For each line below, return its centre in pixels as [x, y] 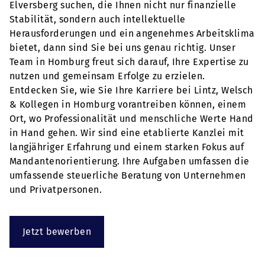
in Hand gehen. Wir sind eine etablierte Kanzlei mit [127, 133]
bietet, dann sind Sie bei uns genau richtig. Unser [123, 48]
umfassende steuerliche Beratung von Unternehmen [128, 175]
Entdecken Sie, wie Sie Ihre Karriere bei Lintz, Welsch [131, 90]
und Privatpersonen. [56, 190]
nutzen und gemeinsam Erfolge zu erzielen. [107, 76]
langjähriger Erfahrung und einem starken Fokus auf [127, 147]
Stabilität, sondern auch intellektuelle [98, 19]
